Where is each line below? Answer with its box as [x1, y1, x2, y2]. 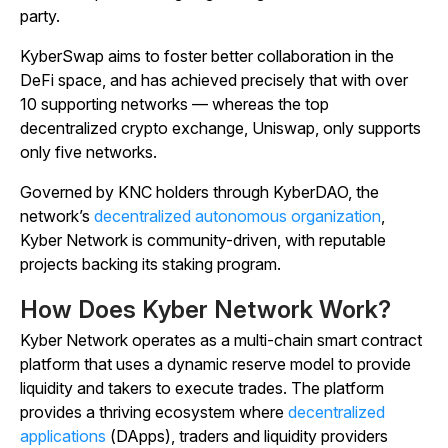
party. [20, 6, 60, 26]
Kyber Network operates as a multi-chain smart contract [20, 330, 422, 350]
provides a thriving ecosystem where [20, 402, 288, 422]
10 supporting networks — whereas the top [20, 94, 329, 114]
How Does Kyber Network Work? [20, 295, 391, 324]
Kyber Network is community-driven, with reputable [20, 230, 386, 250]
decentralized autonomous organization [94, 206, 381, 226]
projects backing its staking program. [20, 254, 281, 274]
